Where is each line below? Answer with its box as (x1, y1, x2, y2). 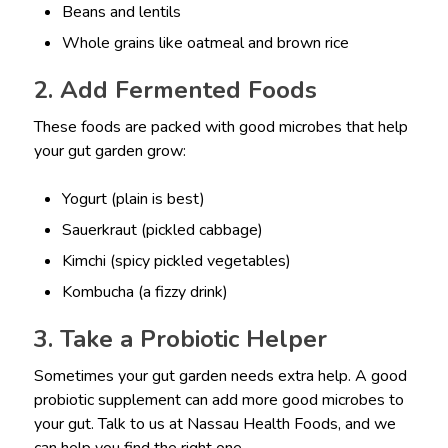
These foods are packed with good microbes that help (33, 116, 408, 139)
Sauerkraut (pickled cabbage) (62, 219, 264, 242)
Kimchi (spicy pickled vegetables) (62, 250, 292, 273)
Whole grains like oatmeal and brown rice (62, 32, 350, 55)
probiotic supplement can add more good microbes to (33, 389, 404, 412)
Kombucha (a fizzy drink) (62, 281, 229, 304)
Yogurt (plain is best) (62, 188, 206, 211)
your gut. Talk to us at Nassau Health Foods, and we (33, 413, 396, 436)
